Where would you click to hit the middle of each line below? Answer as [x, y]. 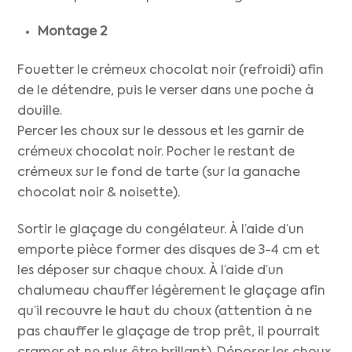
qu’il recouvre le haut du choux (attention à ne [165, 312]
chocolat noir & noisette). [99, 193]
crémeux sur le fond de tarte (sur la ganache [159, 172]
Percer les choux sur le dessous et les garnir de [161, 132]
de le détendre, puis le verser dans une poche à [166, 91]
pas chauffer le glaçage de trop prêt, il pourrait [169, 332]
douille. [40, 111]
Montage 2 [74, 33]
